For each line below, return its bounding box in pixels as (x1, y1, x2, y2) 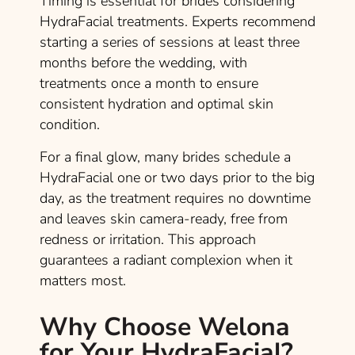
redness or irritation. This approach (40, 230, 256, 250)
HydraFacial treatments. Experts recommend (40, 12, 315, 32)
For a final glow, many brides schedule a (40, 147, 291, 167)
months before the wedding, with (40, 53, 247, 73)
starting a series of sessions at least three (40, 32, 300, 52)
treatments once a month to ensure (40, 74, 258, 94)
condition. (40, 115, 100, 135)
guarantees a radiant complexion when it (40, 250, 292, 270)
